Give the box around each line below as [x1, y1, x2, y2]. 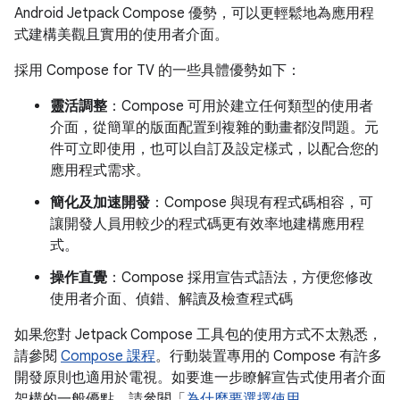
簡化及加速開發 [50, 194, 150, 212]
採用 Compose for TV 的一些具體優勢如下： [14, 62, 301, 79]
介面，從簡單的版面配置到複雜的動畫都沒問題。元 [50, 119, 379, 137]
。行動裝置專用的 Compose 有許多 [155, 347, 382, 365]
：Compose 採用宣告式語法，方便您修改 [107, 269, 373, 287]
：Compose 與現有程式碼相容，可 [150, 194, 373, 212]
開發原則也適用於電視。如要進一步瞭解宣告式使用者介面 [14, 369, 386, 387]
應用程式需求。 [50, 162, 150, 179]
